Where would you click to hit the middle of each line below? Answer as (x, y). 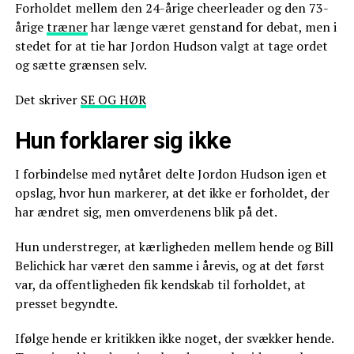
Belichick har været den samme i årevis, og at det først (169, 265)
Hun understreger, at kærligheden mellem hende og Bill (174, 246)
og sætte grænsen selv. (81, 64)
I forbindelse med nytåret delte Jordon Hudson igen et (171, 173)
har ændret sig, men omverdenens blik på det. (146, 211)
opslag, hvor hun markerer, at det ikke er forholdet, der (172, 192)
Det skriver (47, 99)
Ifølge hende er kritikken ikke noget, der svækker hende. (174, 338)
